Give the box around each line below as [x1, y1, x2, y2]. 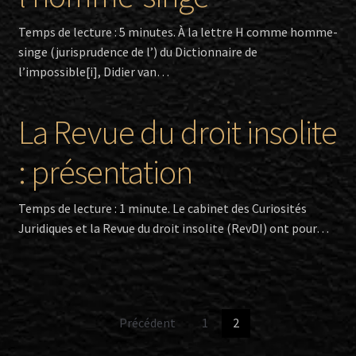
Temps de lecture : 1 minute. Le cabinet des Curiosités [17, 200, 307, 217]
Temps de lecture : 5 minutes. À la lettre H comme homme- [17, 23, 338, 40]
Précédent [118, 315, 176, 331]
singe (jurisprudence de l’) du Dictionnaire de [17, 43, 257, 60]
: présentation [17, 151, 192, 193]
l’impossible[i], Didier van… [17, 63, 169, 79]
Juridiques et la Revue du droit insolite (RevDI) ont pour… [17, 220, 329, 237]
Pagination [17, 308, 127, 340]
